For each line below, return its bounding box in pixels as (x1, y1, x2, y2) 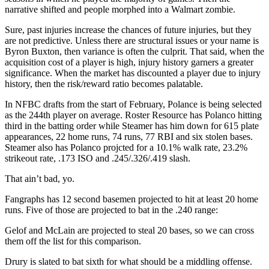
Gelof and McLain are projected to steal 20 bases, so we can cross (5, 225, 254, 235)
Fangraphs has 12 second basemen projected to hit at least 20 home (5, 193, 258, 204)
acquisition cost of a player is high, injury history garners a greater (5, 56, 253, 67)
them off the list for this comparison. (5, 235, 141, 246)
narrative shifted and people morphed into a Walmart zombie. (5, 4, 235, 14)
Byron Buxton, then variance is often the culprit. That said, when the (5, 46, 264, 56)
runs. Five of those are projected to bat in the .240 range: (5, 204, 218, 215)
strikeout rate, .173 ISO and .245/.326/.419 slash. (5, 153, 190, 163)
